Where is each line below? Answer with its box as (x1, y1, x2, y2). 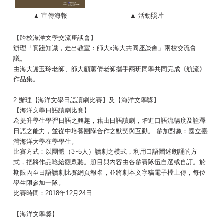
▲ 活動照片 (130, 12, 164, 20)
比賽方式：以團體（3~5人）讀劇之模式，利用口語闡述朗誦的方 (13, 148, 197, 156)
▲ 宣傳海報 (33, 12, 67, 20)
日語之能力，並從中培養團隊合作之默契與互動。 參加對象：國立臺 (13, 127, 208, 135)
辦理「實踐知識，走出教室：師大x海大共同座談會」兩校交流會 (13, 44, 196, 52)
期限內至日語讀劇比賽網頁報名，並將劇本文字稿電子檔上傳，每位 (13, 169, 206, 177)
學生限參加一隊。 (13, 179, 65, 187)
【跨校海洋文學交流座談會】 (13, 34, 97, 42)
